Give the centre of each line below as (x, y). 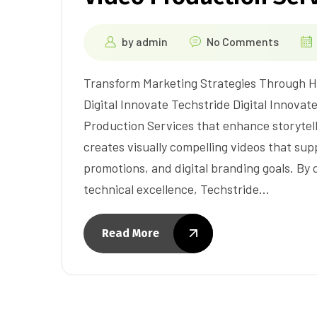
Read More (131, 233)
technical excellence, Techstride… (177, 189)
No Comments (243, 41)
